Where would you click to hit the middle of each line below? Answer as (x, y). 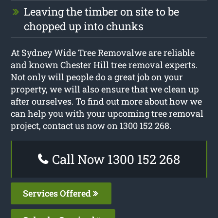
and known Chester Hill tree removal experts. (104, 64)
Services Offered (58, 193)
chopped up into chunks (84, 26)
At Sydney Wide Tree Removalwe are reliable (103, 52)
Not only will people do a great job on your (97, 77)
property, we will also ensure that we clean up (105, 89)
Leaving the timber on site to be (102, 11)
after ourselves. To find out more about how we (107, 101)
